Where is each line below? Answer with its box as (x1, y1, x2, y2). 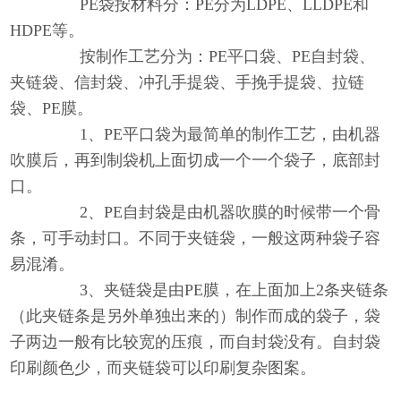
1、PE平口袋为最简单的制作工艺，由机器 (47, 124, 381, 143)
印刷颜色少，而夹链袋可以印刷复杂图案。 (10, 358, 317, 377)
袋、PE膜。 (10, 98, 94, 117)
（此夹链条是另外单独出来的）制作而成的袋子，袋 (10, 306, 381, 325)
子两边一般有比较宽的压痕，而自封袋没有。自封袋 (10, 332, 381, 351)
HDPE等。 (10, 21, 85, 39)
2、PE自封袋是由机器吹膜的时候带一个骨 (47, 202, 381, 221)
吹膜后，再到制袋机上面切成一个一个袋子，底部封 (10, 150, 381, 169)
